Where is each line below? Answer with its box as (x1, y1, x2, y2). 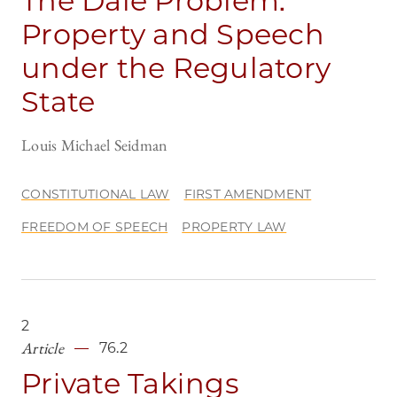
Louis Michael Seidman (21, 135, 168, 156)
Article (21, 338, 64, 359)
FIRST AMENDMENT (183, 186, 312, 203)
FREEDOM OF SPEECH (21, 219, 168, 236)
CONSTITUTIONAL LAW (21, 186, 170, 203)
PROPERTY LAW (182, 219, 287, 236)
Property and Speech (21, 17, 324, 52)
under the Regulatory (21, 51, 331, 86)
